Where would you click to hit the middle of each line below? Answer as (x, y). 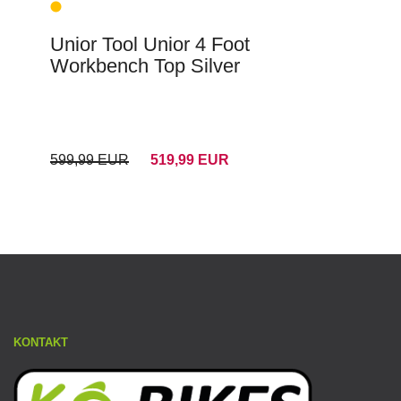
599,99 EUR (90, 160)
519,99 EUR (190, 160)
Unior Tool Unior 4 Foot (150, 45)
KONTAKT (41, 342)
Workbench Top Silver (145, 66)
